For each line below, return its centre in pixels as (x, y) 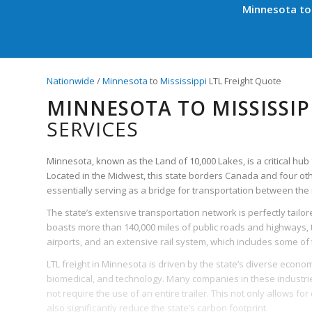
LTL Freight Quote (244, 80)
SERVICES (93, 128)
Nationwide (71, 80)
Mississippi (184, 80)
